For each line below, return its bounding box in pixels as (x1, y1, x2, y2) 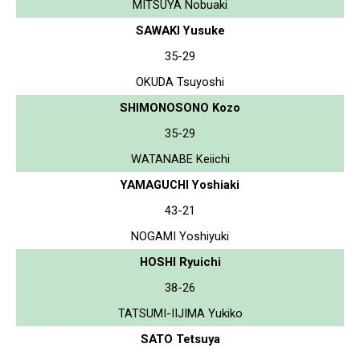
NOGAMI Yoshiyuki (131, 228, 229, 243)
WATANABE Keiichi (130, 151, 230, 166)
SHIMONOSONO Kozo (120, 100, 240, 115)
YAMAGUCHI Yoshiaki (121, 177, 239, 192)
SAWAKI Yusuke (135, 22, 225, 38)
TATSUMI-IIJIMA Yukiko (117, 305, 243, 321)
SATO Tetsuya (140, 331, 220, 346)
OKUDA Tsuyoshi (136, 74, 224, 89)
